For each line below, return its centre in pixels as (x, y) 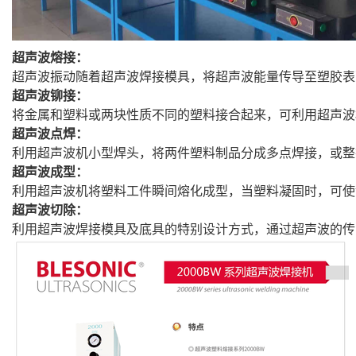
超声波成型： (50, 172)
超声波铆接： (50, 95)
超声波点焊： (50, 133)
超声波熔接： (50, 57)
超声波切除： (50, 210)
